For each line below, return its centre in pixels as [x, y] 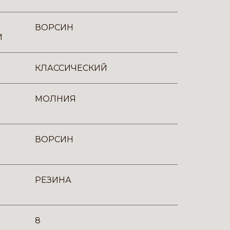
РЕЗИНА [53, 180]
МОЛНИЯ [55, 99]
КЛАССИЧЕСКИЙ [71, 68]
